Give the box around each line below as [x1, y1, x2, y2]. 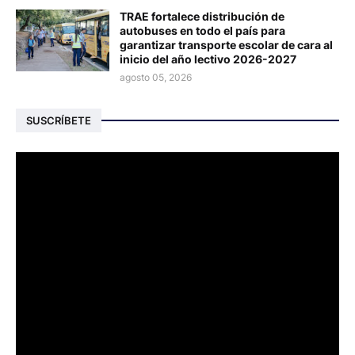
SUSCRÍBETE [26, 113, 91, 127]
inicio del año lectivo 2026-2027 [120, 52, 296, 67]
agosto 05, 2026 [120, 71, 192, 84]
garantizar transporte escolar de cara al [120, 38, 333, 52]
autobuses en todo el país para [120, 24, 285, 38]
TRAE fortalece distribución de [120, 10, 284, 24]
